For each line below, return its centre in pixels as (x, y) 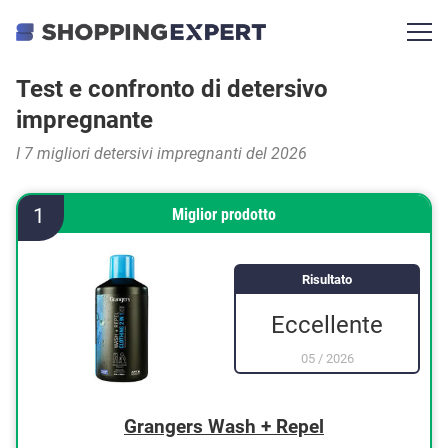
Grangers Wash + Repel (224, 426)
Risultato (327, 279)
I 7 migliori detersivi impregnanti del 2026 (161, 153)
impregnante (84, 120)
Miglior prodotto (224, 214)
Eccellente (327, 324)
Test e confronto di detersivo (172, 89)
